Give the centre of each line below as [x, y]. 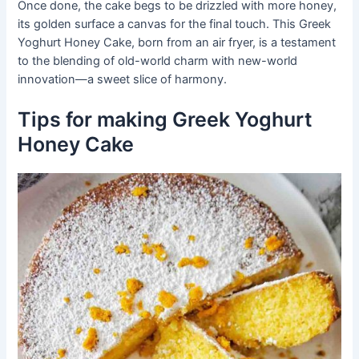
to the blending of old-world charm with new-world [158, 61]
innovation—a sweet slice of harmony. [123, 79]
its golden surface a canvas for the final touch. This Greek [175, 24]
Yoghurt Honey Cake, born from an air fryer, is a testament [177, 42]
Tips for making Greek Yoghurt [165, 120]
